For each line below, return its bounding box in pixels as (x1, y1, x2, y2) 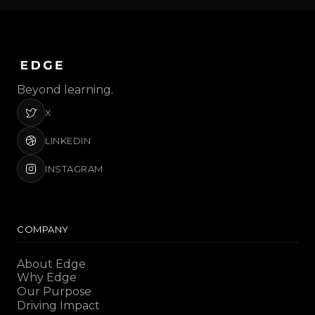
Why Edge (17, 270, 77, 284)
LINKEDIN (45, 134, 91, 146)
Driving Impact (17, 298, 100, 312)
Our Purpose (17, 284, 91, 298)
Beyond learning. (17, 82, 113, 96)
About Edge (17, 257, 86, 271)
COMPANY (17, 223, 69, 235)
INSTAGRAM (45, 162, 103, 174)
